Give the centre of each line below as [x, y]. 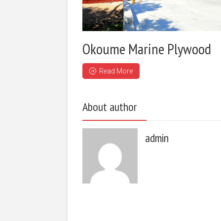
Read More [116, 71]
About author [110, 107]
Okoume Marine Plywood [147, 48]
